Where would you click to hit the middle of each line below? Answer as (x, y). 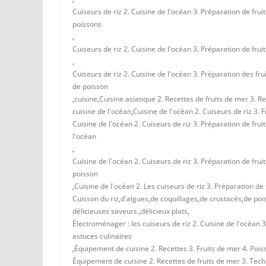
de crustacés (221, 198)
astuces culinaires (102, 236)
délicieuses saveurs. (106, 211)
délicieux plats (164, 211)
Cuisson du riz (96, 198)
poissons (87, 24)
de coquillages (174, 198)
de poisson (90, 86)
